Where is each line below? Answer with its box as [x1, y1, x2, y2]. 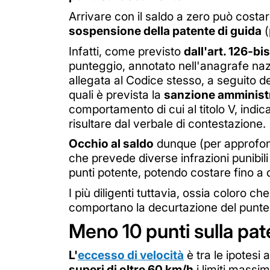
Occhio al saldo [69, 136, 154, 151]
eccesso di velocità [78, 248, 184, 263]
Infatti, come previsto [69, 43, 184, 58]
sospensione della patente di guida [69, 23, 262, 38]
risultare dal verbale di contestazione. [69, 116, 266, 131]
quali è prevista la [69, 87, 164, 102]
